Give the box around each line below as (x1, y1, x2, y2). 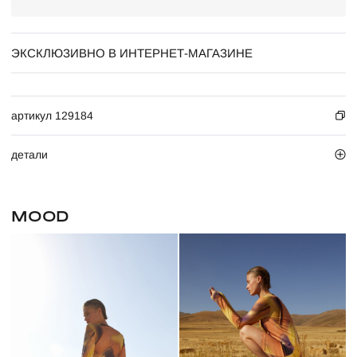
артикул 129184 (11, 109, 93, 122)
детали (11, 148, 48, 161)
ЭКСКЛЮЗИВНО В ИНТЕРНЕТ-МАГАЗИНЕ (11, 46, 253, 60)
